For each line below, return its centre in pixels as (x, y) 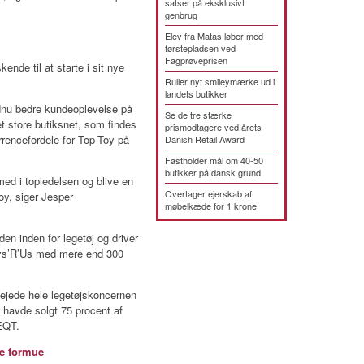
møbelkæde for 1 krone (211, 206)
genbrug (181, 15)
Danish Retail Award (205, 139)
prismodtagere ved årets (213, 127)
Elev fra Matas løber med (214, 36)
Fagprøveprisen (196, 60)
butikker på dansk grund (213, 172)
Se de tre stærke (198, 115)
